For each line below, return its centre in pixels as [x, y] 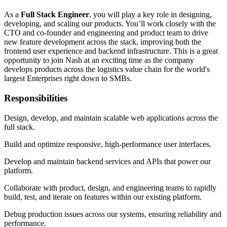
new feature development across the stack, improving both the [103, 42]
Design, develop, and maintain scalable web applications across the [111, 118]
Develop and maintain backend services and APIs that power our [107, 161]
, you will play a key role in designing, [150, 15]
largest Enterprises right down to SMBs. [69, 79]
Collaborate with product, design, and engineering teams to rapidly [110, 187]
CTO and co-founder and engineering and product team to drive [106, 33]
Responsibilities [36, 98]
